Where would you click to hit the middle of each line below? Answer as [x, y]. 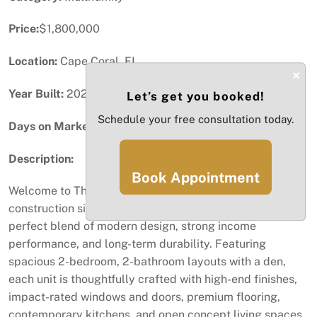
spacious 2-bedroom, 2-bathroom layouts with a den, [147, 262]
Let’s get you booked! [196, 96]
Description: [41, 158]
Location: [33, 62]
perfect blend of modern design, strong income [132, 226]
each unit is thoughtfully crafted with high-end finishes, [153, 279]
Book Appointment [196, 178]
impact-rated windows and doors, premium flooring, [144, 297]
